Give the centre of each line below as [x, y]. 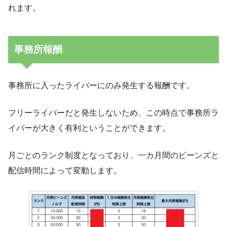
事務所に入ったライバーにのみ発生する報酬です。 [101, 86]
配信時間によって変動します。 [65, 171]
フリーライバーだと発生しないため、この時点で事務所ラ [113, 113]
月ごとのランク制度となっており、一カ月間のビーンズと [113, 156]
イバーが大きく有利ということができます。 [89, 128]
